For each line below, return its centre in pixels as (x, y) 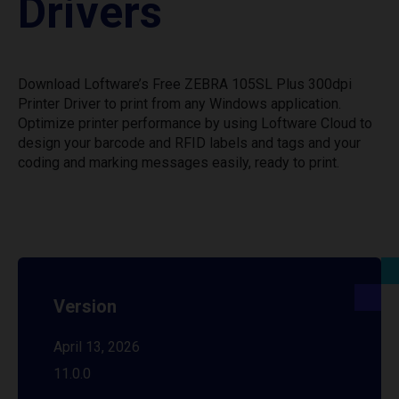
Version (85, 306)
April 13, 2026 (97, 347)
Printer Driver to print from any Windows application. (179, 104)
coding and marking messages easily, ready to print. (179, 163)
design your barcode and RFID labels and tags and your (189, 143)
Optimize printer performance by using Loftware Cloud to (195, 123)
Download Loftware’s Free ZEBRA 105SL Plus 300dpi (185, 84)
